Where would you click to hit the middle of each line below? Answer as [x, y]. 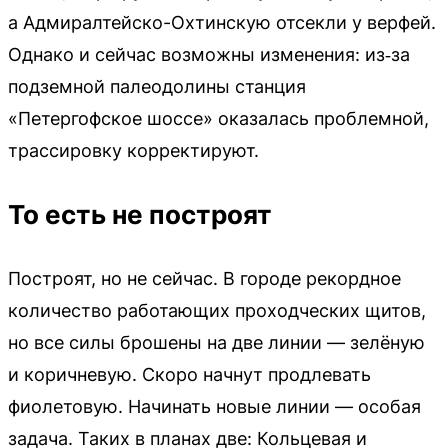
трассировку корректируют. [133, 150]
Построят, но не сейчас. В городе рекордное [204, 278]
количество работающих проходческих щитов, [217, 310]
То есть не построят [140, 214]
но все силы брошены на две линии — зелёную [216, 342]
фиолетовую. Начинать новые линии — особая [214, 406]
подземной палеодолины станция [157, 86]
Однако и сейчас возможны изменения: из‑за [209, 54]
